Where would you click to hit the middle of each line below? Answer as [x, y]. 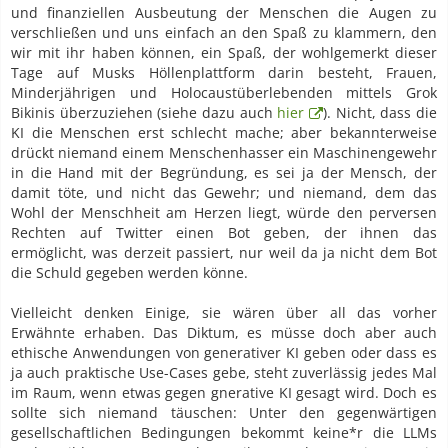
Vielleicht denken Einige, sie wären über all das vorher [224, 313]
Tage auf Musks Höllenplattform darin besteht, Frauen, [224, 73]
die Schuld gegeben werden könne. [129, 273]
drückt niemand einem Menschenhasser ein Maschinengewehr [224, 153]
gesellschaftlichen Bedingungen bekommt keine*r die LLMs [224, 433]
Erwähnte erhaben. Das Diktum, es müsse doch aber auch [224, 333]
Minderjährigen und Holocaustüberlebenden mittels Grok [224, 93]
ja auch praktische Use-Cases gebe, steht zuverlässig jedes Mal [224, 373]
